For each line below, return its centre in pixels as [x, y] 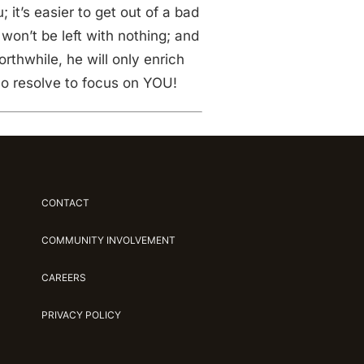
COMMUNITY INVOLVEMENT [108, 240]
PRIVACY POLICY [81, 315]
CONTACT [65, 203]
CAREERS [63, 277]
